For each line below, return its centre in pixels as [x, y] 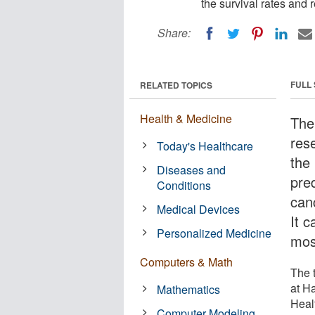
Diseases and [192, 169]
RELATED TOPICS [176, 85]
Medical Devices [199, 209]
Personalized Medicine [214, 233]
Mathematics [189, 289]
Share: [174, 33]
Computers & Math [186, 262]
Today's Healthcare [205, 146]
